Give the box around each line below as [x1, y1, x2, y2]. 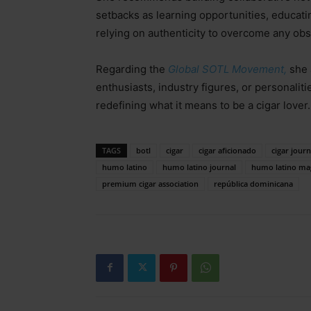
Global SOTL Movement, [168, 62, 287, 76]
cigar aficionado [199, 144, 256, 155]
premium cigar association [102, 178, 199, 189]
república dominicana [214, 178, 293, 189]
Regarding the [96, 62, 168, 76]
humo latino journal [162, 161, 236, 172]
